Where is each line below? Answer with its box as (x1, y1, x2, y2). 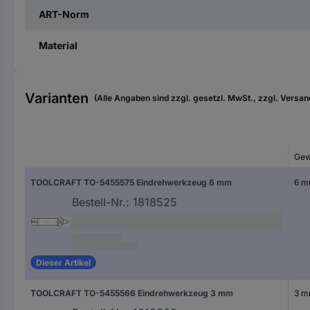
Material (39, 39, 77, 51)
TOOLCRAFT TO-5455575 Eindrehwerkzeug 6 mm (30, 177, 232, 188)
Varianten (25, 90, 89, 107)
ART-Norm (39, 8, 89, 20)
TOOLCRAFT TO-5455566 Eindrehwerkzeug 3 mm (30, 288, 233, 298)
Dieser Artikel (36, 257, 91, 268)
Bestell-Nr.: (72, 195, 129, 209)
